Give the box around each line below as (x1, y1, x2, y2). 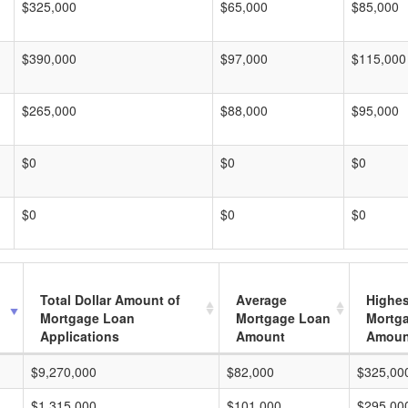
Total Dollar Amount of (40, 291, 180, 309)
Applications (40, 327, 119, 345)
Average (236, 291, 287, 309)
